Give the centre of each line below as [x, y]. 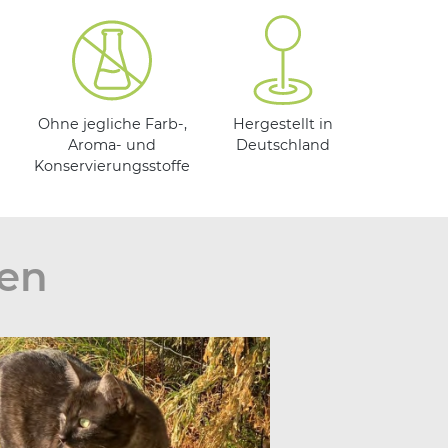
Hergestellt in [283, 124]
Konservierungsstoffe [112, 166]
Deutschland [283, 145]
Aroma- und [112, 145]
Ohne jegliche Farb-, [112, 124]
